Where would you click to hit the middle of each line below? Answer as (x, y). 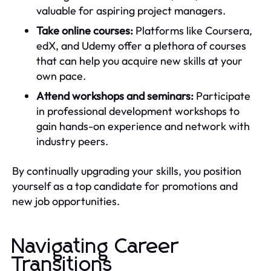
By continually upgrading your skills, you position (127, 171)
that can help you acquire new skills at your (139, 60)
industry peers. (72, 141)
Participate (222, 96)
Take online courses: (85, 30)
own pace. (61, 76)
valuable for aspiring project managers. (131, 10)
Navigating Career (96, 247)
